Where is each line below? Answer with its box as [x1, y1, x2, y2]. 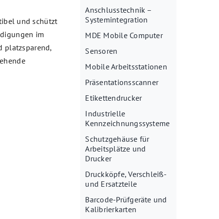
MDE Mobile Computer [85, 30, 163, 41]
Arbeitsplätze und [85, 144, 146, 154]
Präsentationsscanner [85, 77, 159, 88]
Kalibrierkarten [85, 204, 136, 215]
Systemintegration [85, 15, 148, 25]
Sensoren [85, 46, 118, 56]
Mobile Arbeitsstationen [85, 62, 167, 72]
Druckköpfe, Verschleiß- [85, 169, 166, 179]
